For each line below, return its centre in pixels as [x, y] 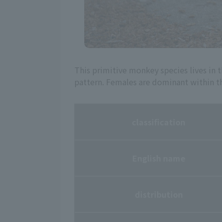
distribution [159, 194]
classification [159, 122]
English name [159, 158]
